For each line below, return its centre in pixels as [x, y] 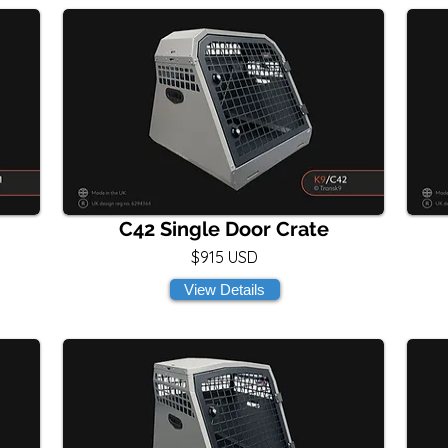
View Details [224, 289]
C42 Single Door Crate [224, 229]
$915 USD [224, 257]
